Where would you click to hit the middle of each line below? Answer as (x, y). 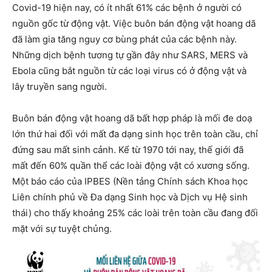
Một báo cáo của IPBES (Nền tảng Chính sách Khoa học (130, 182)
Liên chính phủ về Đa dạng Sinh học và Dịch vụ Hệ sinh (130, 197)
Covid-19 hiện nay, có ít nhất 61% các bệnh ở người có (127, 8)
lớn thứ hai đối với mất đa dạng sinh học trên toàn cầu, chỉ (135, 134)
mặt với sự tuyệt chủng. (62, 229)
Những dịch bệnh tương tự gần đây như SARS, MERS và (130, 55)
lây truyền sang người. (59, 87)
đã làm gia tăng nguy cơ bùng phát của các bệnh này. (124, 39)
